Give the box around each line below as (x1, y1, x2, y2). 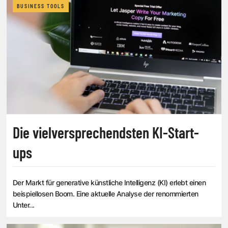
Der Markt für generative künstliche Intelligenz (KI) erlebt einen (13, 178, 206, 187)
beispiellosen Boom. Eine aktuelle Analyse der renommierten (13, 189, 198, 198)
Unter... (13, 201, 35, 210)
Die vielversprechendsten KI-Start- (13, 123, 199, 142)
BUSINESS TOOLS (17, 3, 65, 10)
